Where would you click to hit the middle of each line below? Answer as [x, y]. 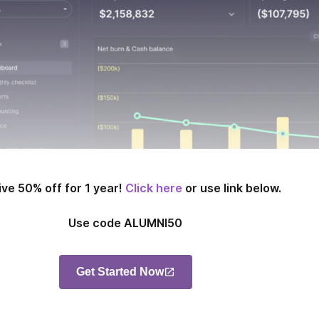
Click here [153, 188]
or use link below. [231, 188]
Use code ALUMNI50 [125, 223]
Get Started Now [120, 272]
